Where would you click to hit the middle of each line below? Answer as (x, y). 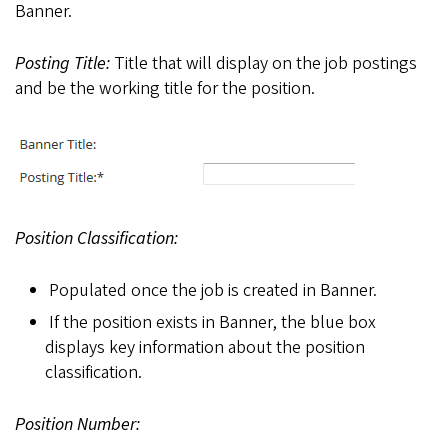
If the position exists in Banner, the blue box (212, 323)
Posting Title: (64, 64)
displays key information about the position (205, 348)
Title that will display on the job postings (265, 64)
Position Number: (77, 425)
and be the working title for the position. (165, 89)
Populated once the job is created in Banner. (212, 291)
